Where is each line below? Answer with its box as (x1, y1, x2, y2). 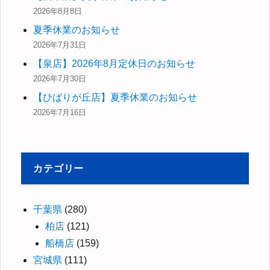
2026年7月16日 (33, 107, 87, 117)
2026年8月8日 (33, 6, 83, 16)
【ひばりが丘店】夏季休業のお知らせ (33, 92, 198, 102)
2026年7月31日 (33, 40, 87, 49)
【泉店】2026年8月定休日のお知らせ (33, 58, 196, 69)
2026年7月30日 (33, 74, 87, 83)
